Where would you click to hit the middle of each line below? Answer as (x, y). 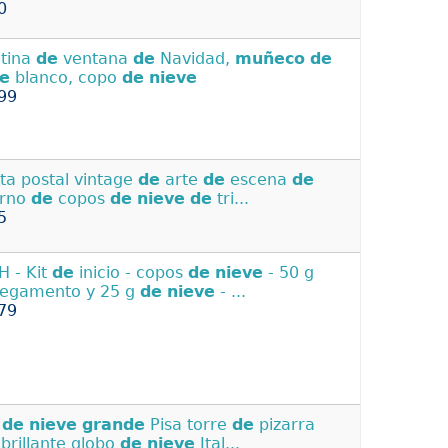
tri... (230, 199)
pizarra (284, 425)
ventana (95, 59)
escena (258, 180)
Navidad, (195, 59)
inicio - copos (131, 272)
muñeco (270, 59)
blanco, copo (66, 78)
